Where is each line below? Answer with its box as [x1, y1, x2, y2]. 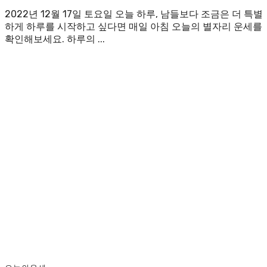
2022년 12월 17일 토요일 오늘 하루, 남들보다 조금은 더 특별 [5, 8, 263, 20]
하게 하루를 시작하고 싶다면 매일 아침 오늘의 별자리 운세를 [5, 20, 262, 32]
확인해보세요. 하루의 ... [5, 33, 105, 45]
